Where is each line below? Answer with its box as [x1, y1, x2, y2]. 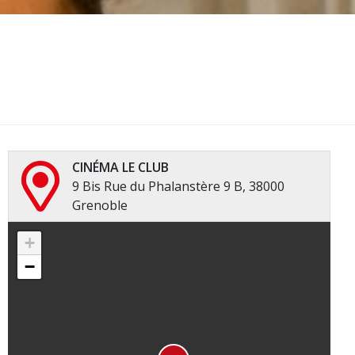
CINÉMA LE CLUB [71, 158, 169, 176]
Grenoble [71, 197, 128, 214]
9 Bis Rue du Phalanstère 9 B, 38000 [71, 177, 284, 195]
